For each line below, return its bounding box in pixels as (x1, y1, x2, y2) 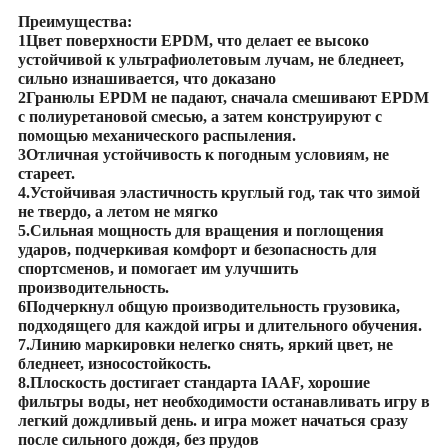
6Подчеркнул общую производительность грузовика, (17, 298, 400, 316)
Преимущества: (17, 13, 132, 31)
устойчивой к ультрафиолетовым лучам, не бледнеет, (17, 51, 404, 69)
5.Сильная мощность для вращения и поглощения (17, 222, 384, 240)
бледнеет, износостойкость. (17, 355, 211, 373)
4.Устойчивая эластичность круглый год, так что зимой (17, 184, 420, 202)
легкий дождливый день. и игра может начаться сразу (17, 412, 408, 430)
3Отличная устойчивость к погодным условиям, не (17, 146, 389, 164)
